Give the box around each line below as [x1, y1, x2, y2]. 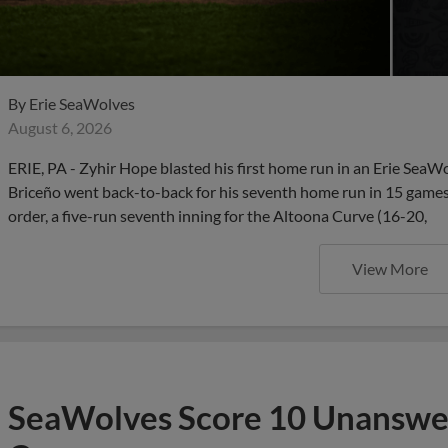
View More [352, 259, 428, 278]
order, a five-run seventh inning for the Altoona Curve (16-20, [8, 206, 427, 225]
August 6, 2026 [8, 118, 112, 137]
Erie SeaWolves [29, 94, 135, 113]
